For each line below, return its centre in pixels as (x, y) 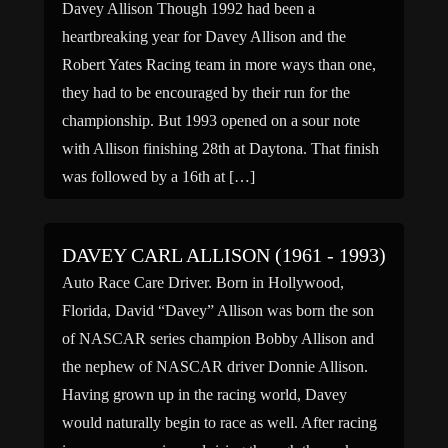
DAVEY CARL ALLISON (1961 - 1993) (224, 255)
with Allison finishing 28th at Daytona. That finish (220, 148)
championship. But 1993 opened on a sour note (211, 120)
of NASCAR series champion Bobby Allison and (218, 338)
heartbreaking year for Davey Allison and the (204, 36)
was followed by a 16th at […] (158, 176)
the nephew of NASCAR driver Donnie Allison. (215, 366)
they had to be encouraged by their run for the (206, 92)
